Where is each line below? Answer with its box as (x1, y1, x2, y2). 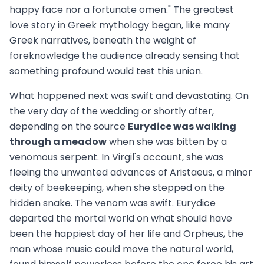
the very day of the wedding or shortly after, (9, 104, 214, 118)
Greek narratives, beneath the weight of (9, 33, 196, 47)
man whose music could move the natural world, (9, 242, 233, 256)
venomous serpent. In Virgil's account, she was (9, 150, 223, 164)
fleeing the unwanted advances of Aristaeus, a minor (9, 165, 252, 179)
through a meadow (9, 134, 107, 148)
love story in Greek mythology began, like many (9, 18, 230, 32)
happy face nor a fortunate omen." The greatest (9, 2, 234, 16)
